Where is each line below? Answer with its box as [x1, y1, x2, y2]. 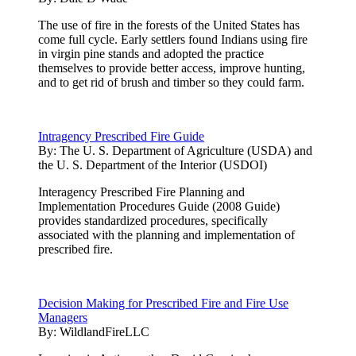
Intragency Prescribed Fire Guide [38, 129, 204, 143]
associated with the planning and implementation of [38, 227, 295, 242]
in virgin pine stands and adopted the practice [38, 46, 264, 60]
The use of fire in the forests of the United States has [38, 17, 300, 32]
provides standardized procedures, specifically [38, 213, 268, 227]
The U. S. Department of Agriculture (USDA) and [60, 143, 312, 157]
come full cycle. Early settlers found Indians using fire [38, 32, 308, 46]
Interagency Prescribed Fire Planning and [38, 184, 245, 199]
